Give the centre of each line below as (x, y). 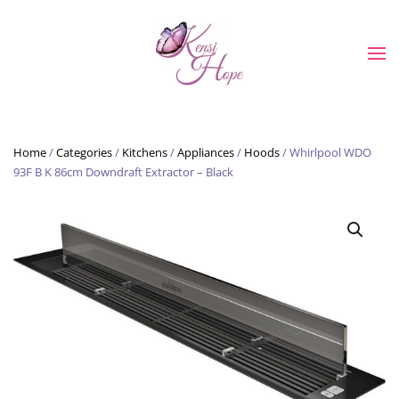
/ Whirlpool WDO (326, 152)
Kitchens (145, 152)
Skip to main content (110, 51)
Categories (84, 152)
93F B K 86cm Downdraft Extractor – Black (123, 172)
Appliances (206, 152)
